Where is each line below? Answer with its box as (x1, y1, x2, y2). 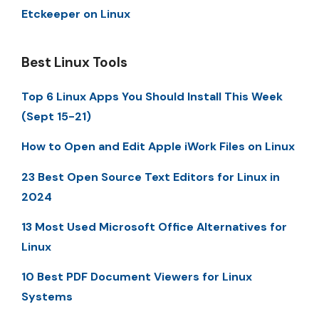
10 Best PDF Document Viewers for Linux (21, 269, 252, 285)
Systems (21, 289, 73, 305)
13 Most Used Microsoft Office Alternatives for (21, 219, 287, 235)
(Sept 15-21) (21, 108, 91, 124)
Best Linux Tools (21, 53, 127, 71)
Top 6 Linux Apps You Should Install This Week (21, 88, 283, 104)
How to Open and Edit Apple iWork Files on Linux (21, 139, 295, 155)
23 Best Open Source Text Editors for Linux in (21, 169, 280, 184)
